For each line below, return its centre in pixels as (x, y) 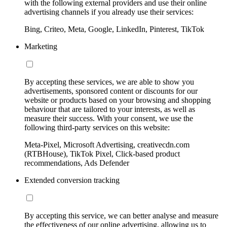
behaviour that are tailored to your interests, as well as (110, 109)
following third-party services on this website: (97, 127)
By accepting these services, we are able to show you (109, 82)
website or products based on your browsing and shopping (118, 100)
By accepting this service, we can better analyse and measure (121, 215)
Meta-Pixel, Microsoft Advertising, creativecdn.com (107, 144)
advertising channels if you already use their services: (109, 12)
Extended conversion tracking (72, 180)
